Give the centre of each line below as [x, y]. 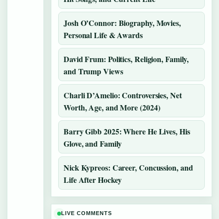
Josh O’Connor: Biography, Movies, [122, 23]
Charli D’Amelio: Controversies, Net [123, 95]
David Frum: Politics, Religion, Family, [126, 59]
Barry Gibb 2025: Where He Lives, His [127, 131]
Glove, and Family [93, 143]
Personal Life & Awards [103, 35]
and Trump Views [93, 71]
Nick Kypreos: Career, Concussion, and [128, 167]
